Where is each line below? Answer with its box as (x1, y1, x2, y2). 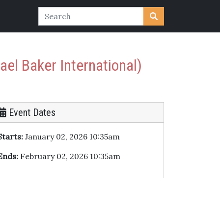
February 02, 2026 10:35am (18, 151, 120, 161)
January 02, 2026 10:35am (23, 132, 120, 141)
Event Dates (6, 107, 55, 118)
